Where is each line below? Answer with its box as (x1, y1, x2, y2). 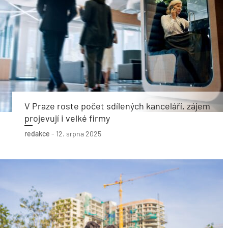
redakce (24, 129, 50, 138)
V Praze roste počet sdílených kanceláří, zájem (24, 100, 210, 111)
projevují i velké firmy (24, 112, 110, 124)
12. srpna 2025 (56, 129, 101, 138)
